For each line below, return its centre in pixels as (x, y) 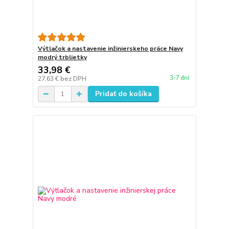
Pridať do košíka (123, 94)
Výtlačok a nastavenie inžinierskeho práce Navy (110, 49)
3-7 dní (179, 78)
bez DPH (73, 79)
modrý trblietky (62, 58)
